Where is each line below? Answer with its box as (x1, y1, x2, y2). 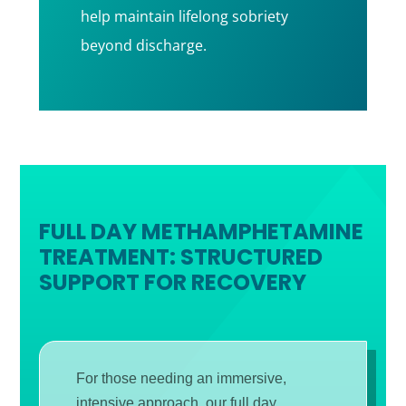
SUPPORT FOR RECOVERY (38, 267, 306, 298)
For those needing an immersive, (75, 371, 286, 387)
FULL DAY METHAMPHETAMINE (38, 217, 363, 247)
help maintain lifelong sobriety (80, 6, 288, 27)
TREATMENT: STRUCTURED (38, 242, 323, 273)
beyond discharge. (80, 35, 207, 56)
